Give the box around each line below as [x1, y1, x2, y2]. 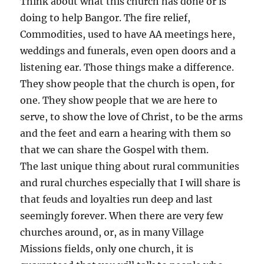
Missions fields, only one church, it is [20, 242, 194, 255]
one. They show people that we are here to [20, 94, 218, 106]
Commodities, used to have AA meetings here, [20, 28, 236, 40]
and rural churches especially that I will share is [20, 176, 241, 189]
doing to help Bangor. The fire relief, [20, 11, 191, 24]
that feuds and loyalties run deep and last [20, 193, 213, 205]
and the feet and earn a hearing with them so [20, 127, 232, 139]
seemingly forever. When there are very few [20, 209, 223, 222]
